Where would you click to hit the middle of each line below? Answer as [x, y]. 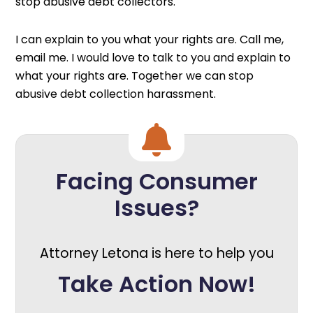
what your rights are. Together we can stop [135, 76]
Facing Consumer [156, 181]
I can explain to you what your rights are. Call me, [150, 39]
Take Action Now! [156, 284]
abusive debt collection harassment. [116, 94]
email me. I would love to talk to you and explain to [153, 58]
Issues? [156, 208]
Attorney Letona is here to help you [156, 253]
